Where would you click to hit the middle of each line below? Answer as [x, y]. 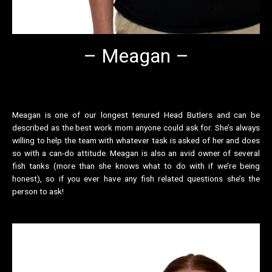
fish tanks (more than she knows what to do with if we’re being [136, 166]
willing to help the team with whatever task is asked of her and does [136, 141]
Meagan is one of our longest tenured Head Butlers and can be [136, 115]
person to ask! [38, 192]
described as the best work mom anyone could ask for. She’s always [136, 128]
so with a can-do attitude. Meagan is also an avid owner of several [136, 153]
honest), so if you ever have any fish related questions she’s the [136, 179]
